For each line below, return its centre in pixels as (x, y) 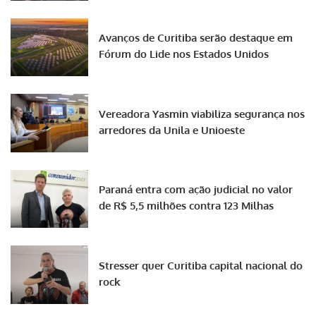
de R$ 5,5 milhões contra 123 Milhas (186, 206)
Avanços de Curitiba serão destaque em (196, 38)
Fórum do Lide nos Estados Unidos (184, 54)
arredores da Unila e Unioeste (172, 130)
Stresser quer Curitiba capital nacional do (201, 265)
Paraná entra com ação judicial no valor (196, 190)
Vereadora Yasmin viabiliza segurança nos (202, 114)
